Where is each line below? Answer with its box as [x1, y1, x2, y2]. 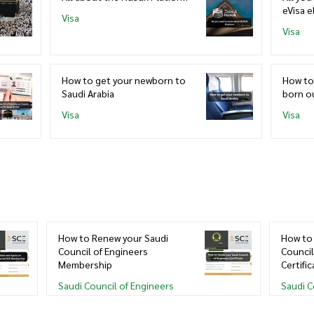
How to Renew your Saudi [58, 231, 168, 244]
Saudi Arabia [62, 86, 114, 100]
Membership [58, 257, 112, 271]
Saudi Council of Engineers [58, 278, 174, 292]
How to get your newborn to [62, 73, 186, 86]
